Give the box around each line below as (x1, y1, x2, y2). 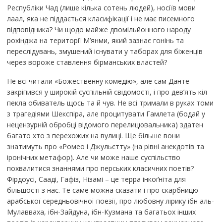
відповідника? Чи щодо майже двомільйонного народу (6, 24, 191, 34)
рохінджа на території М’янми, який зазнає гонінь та (6, 35, 184, 45)
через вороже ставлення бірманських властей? (6, 57, 167, 67)
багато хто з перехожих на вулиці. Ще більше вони (6, 130, 180, 140)
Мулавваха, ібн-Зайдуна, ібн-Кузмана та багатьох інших (6, 207, 196, 217)
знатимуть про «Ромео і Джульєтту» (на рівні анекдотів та (6, 141, 204, 151)
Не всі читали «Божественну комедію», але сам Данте (6, 76, 189, 86)
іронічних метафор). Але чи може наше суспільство (6, 152, 180, 162)
